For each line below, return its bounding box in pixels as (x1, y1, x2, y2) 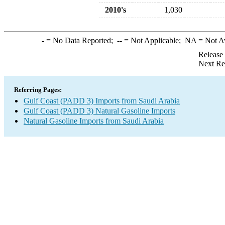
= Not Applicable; (122, 36, 185, 45)
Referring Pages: (14, 86, 62, 93)
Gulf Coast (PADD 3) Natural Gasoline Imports (24, 106, 175, 115)
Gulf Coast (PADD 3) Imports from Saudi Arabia (24, 96, 180, 105)
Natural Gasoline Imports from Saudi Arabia (24, 117, 164, 125)
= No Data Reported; (44, 36, 117, 45)
